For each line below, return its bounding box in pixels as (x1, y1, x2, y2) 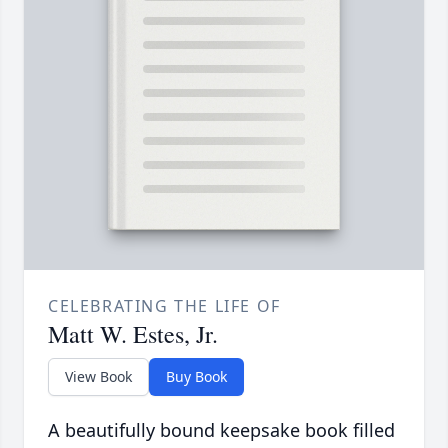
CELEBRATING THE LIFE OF (48, 295, 281, 318)
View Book (65, 367, 132, 387)
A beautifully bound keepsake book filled (48, 418, 395, 443)
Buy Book (166, 367, 227, 387)
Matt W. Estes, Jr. (48, 318, 218, 351)
